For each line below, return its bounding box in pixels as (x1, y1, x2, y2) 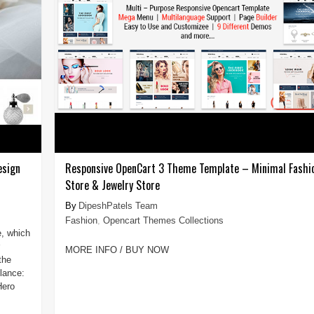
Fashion (64, 214, 97, 226)
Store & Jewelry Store (64, 176, 160, 193)
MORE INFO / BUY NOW (64, 244, 169, 255)
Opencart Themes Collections (102, 214, 224, 226)
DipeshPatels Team (78, 200, 158, 211)
